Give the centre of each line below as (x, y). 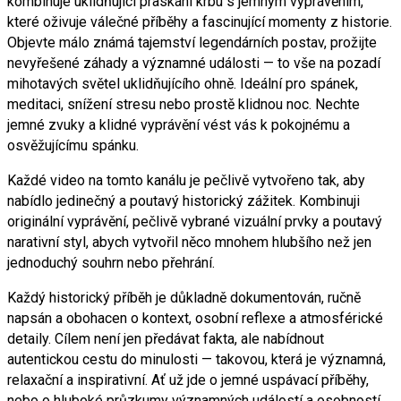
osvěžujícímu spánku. (73, 145)
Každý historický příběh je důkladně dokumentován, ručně (184, 297)
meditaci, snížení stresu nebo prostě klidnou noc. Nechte (183, 104)
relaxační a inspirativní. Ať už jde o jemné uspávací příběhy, (188, 380)
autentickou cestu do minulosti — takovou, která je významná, (196, 359)
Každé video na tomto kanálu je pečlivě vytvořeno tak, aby (186, 180)
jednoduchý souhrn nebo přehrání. (111, 262)
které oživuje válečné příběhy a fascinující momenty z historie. (200, 21)
